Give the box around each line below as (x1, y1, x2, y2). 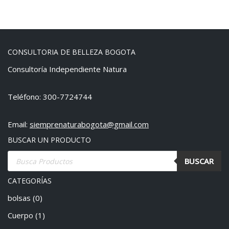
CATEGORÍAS (8, 176, 52, 186)
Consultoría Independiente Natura (8, 64, 127, 75)
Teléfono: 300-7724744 (8, 91, 92, 102)
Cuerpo (8, 210, 33, 221)
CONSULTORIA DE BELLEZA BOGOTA (8, 47, 135, 57)
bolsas (8, 193, 31, 203)
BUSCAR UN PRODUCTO (8, 135, 91, 145)
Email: (8, 119, 30, 130)
